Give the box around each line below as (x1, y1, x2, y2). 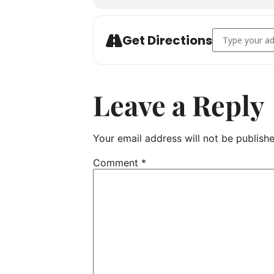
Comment (93, 157, 141, 169)
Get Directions (122, 31, 212, 49)
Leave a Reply (93, 86, 264, 123)
